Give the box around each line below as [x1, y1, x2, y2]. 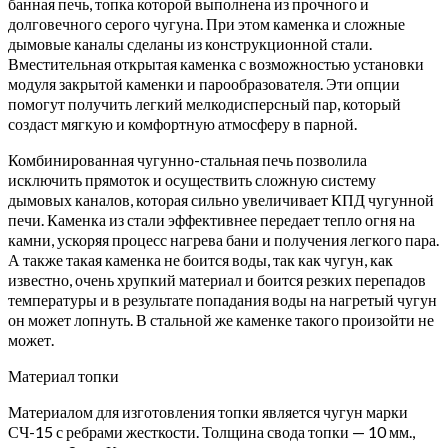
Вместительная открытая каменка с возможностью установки [8, 53, 424, 73]
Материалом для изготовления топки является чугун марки [8, 401, 408, 421]
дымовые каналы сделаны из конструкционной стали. [8, 33, 372, 53]
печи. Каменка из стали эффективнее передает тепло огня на [8, 209, 415, 229]
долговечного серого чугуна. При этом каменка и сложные [8, 13, 405, 33]
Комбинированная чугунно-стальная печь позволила [8, 149, 367, 169]
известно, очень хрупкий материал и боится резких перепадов [8, 269, 426, 289]
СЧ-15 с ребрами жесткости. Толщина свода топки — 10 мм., [8, 421, 415, 441]
